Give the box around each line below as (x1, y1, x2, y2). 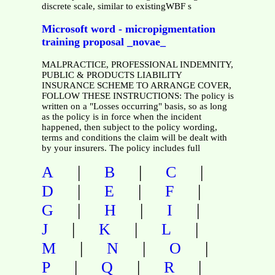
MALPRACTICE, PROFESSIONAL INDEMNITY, (41, 59, 233, 69)
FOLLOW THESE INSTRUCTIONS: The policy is (41, 90, 234, 101)
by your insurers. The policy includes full (41, 142, 200, 153)
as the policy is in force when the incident (41, 111, 201, 122)
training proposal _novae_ (41, 35, 166, 48)
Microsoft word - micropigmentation (41, 22, 215, 35)
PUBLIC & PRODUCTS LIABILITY (41, 69, 182, 80)
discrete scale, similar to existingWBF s (41, 1, 192, 12)
